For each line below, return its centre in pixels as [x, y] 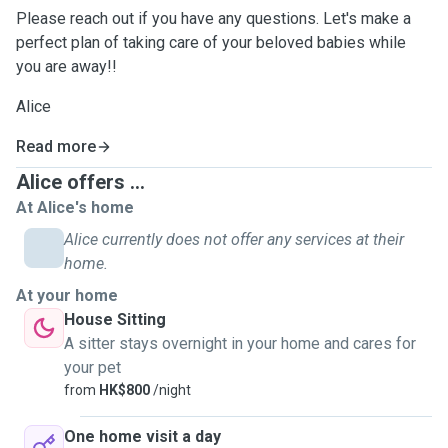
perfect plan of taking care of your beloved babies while [211, 42]
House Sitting [115, 319]
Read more [56, 146]
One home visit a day [142, 436]
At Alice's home [75, 207]
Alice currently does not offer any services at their [234, 239]
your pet [92, 367]
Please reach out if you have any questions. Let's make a [213, 18]
